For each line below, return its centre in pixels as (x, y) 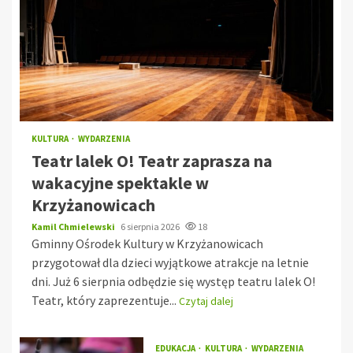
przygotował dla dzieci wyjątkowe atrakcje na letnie (170, 262)
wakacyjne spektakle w (120, 182)
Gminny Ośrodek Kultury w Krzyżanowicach (147, 243)
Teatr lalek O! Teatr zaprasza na (152, 160)
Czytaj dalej (206, 301)
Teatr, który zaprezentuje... (105, 300)
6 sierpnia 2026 (151, 226)
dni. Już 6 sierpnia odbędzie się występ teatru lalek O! (173, 281)
